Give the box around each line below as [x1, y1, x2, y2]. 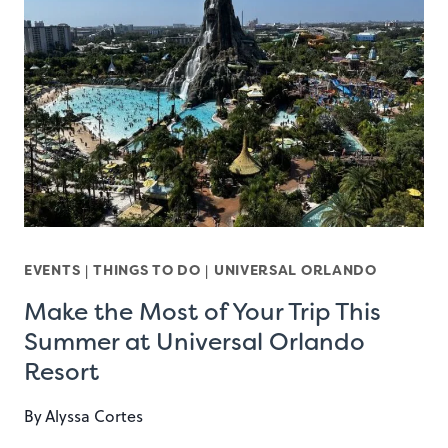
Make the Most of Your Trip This [24, 295, 381, 328]
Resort [24, 355, 99, 388]
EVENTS [24, 260, 81, 279]
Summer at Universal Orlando [24, 325, 365, 358]
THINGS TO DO [93, 260, 201, 279]
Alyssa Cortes [45, 404, 144, 427]
